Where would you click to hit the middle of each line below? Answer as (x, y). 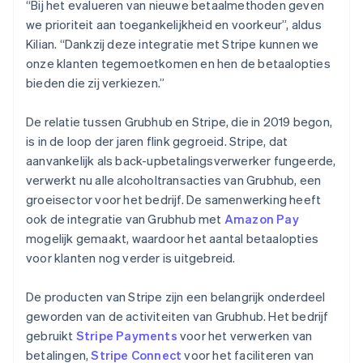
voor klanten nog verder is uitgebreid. (131, 257)
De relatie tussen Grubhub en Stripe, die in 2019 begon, (179, 121)
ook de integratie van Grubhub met (125, 218)
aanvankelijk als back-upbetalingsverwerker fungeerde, (181, 160)
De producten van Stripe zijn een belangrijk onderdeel (176, 296)
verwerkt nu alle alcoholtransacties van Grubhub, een (174, 179)
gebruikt (51, 335)
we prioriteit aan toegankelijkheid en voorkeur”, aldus (174, 24)
